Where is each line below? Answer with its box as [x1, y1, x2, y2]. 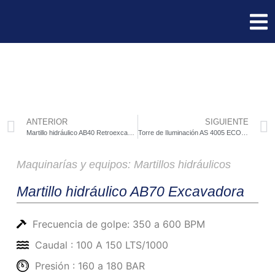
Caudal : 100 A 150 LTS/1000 [34, 239, 168, 252]
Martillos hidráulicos [133, 158, 231, 171]
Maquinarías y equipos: [16, 158, 134, 171]
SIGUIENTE [205, 117, 249, 126]
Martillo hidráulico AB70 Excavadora [16, 184, 244, 200]
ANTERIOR [26, 117, 68, 126]
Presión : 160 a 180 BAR [34, 260, 145, 273]
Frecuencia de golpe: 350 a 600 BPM [32, 218, 205, 231]
